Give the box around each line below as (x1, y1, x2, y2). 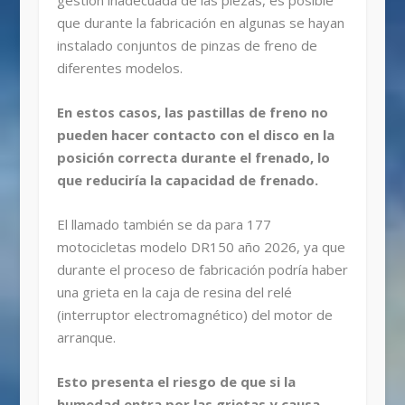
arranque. (56, 328, 116, 347)
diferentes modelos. (56, 59, 183, 78)
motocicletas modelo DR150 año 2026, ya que (56, 238, 345, 257)
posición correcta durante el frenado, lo (56, 148, 330, 167)
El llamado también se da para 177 (56, 215, 271, 234)
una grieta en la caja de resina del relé (56, 283, 292, 302)
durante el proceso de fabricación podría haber (56, 260, 348, 279)
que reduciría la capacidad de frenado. (56, 171, 318, 190)
